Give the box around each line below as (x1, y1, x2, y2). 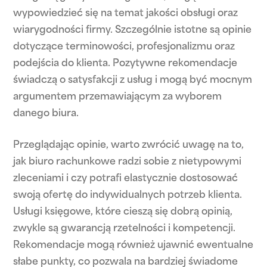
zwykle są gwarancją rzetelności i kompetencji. (13, 224, 236, 234)
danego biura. (13, 109, 79, 119)
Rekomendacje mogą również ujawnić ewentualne (13, 241, 254, 250)
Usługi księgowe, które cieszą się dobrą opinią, (13, 207, 233, 217)
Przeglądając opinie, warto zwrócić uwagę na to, (13, 141, 244, 150)
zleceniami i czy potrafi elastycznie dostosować (13, 174, 238, 184)
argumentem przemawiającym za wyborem (13, 92, 222, 102)
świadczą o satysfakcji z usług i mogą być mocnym (13, 76, 253, 85)
